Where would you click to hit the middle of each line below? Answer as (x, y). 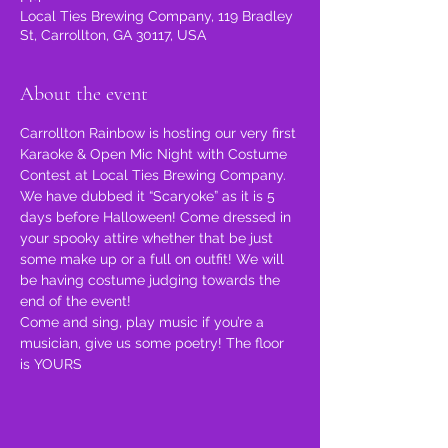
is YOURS (51, 364)
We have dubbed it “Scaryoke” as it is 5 (149, 196)
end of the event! (75, 301)
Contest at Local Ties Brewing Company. (153, 175)
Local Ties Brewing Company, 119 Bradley (156, 16)
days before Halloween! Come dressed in (157, 217)
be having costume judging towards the (152, 280)
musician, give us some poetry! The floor (154, 343)
